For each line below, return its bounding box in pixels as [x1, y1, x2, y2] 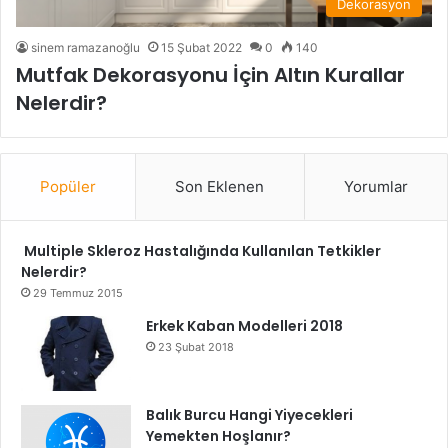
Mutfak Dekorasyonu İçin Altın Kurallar [16, 61, 405, 90]
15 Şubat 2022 [161, 40, 242, 56]
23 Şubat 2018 [158, 340, 234, 355]
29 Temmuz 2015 [33, 286, 123, 301]
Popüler [40, 177, 97, 197]
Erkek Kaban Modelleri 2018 [146, 316, 343, 337]
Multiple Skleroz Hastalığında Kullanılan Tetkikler [21, 241, 381, 262]
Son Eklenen [175, 177, 265, 197]
